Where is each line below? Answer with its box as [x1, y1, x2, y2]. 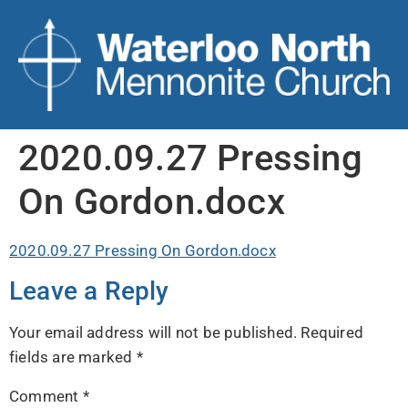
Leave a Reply [9, 276, 169, 307]
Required [301, 323, 364, 342]
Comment [9, 386, 83, 405]
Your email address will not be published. [9, 323, 298, 342]
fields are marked [9, 348, 137, 367]
